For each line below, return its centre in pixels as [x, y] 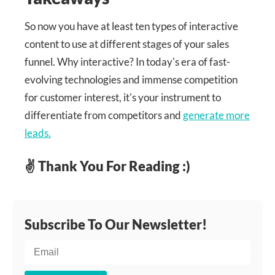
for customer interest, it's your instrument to [123, 97]
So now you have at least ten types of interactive [131, 26]
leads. [38, 133]
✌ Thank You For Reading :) [107, 166]
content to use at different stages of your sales [127, 44]
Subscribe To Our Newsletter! [116, 225]
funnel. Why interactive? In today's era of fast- [127, 61]
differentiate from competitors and [104, 115]
